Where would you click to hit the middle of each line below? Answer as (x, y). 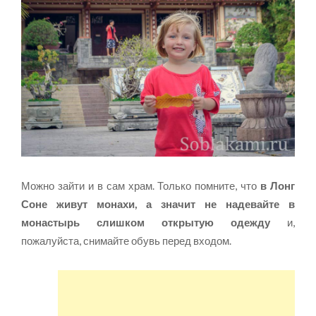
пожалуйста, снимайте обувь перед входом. (126, 241)
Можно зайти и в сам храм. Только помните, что (141, 186)
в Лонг (278, 186)
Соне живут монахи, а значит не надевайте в (158, 204)
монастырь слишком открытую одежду (146, 223)
